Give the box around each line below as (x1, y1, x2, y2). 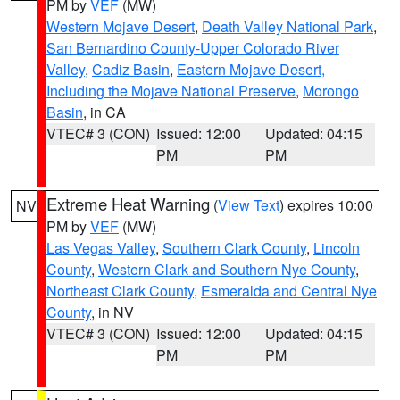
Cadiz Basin (92, 59, 170, 79)
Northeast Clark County (46, 280, 194, 301)
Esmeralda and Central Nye (201, 280, 377, 301)
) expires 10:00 (279, 195, 373, 215)
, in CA (83, 102, 126, 122)
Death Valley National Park (202, 16, 373, 37)
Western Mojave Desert (46, 16, 195, 37)
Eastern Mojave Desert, (177, 59, 325, 79)
